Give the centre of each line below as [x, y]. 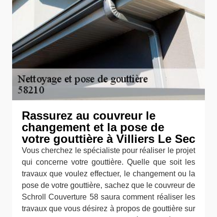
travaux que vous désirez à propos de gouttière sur [108, 209]
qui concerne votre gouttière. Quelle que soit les [108, 162]
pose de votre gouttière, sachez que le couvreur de [108, 186]
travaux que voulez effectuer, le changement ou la [108, 174]
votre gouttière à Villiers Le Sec [108, 139]
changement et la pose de [93, 127]
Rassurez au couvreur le [89, 116]
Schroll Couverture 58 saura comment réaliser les [108, 197]
